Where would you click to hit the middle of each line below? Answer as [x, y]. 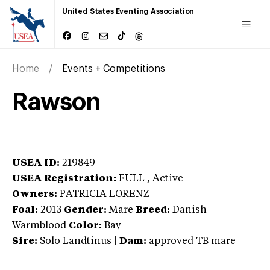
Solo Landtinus [76, 241]
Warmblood [39, 226]
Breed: [153, 210]
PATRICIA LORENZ [105, 194]
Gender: [85, 210]
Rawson [56, 102]
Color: [85, 226]
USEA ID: [36, 163]
